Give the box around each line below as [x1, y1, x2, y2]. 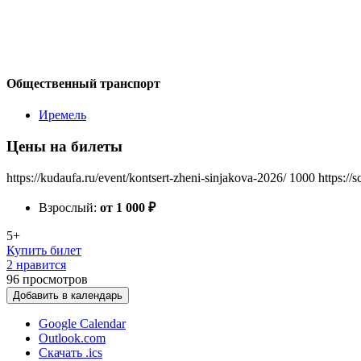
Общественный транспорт [6, 76, 160, 90]
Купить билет [6, 243, 81, 257]
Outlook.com [39, 330, 106, 345]
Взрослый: [39, 200, 100, 214]
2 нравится [6, 257, 66, 272]
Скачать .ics [39, 345, 102, 359]
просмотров [23, 272, 88, 286]
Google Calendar [39, 316, 126, 330]
